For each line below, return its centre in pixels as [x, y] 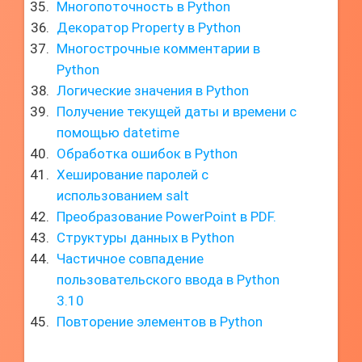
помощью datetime [118, 133]
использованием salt [123, 196]
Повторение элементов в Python [160, 322]
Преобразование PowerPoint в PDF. [166, 217]
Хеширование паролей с [133, 175]
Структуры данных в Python [145, 238]
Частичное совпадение [130, 259]
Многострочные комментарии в [158, 48]
